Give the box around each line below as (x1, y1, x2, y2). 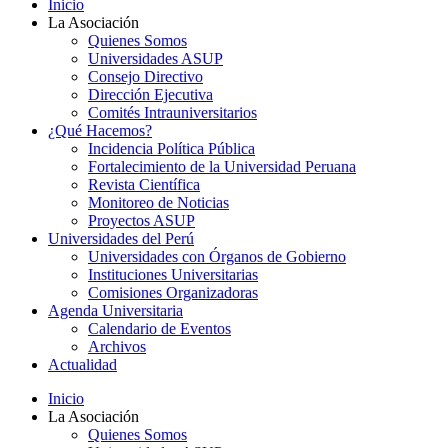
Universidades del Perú (48, 230, 194, 247)
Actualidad (48, 356, 117, 373)
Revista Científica (88, 176, 200, 193)
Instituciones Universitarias (88, 266, 258, 283)
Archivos (88, 338, 146, 355)
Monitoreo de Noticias (88, 194, 229, 211)
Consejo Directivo (88, 68, 203, 85)
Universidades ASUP (88, 50, 223, 67)
